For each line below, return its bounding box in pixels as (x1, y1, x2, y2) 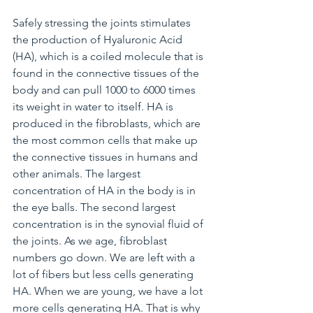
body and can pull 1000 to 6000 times (13, 83, 198, 97)
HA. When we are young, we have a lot (13, 284, 205, 298)
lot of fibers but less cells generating (13, 268, 196, 282)
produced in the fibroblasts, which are (13, 117, 203, 131)
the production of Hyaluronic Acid (13, 33, 185, 47)
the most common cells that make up (13, 133, 201, 147)
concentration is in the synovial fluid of (13, 217, 206, 231)
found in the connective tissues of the (13, 66, 202, 80)
